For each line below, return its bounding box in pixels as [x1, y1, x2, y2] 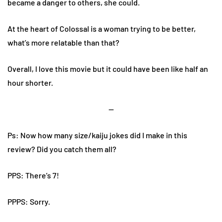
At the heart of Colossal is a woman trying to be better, [7, 24, 196, 34]
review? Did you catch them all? [7, 144, 116, 154]
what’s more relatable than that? [7, 38, 119, 48]
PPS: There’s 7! [7, 170, 59, 180]
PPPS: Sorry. [7, 197, 50, 207]
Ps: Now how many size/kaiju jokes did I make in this [7, 130, 187, 140]
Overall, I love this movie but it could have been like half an [7, 64, 208, 74]
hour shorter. [7, 78, 53, 88]
